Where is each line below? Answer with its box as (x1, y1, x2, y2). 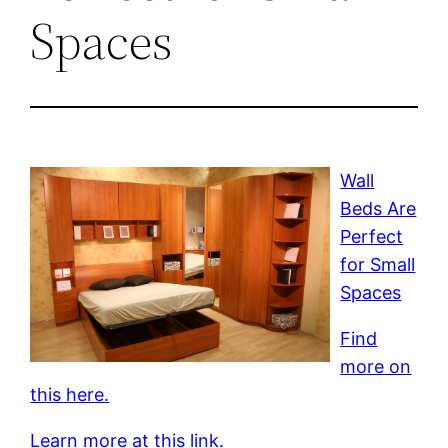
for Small (340, 253, 416, 275)
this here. (30, 383, 110, 405)
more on (340, 355, 412, 377)
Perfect (340, 225, 404, 247)
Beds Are (340, 197, 417, 219)
